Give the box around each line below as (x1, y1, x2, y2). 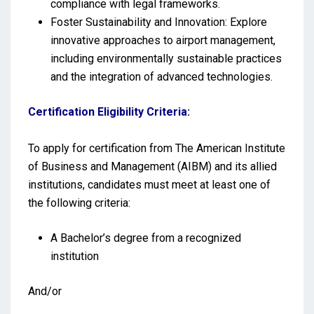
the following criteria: (28, 196, 130, 210)
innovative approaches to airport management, (50, 33, 275, 47)
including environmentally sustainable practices (50, 51, 282, 65)
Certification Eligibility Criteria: (28, 104, 190, 118)
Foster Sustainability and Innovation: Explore (50, 15, 267, 29)
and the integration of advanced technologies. (50, 69, 273, 83)
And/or (28, 284, 62, 298)
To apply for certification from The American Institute (28, 141, 285, 155)
